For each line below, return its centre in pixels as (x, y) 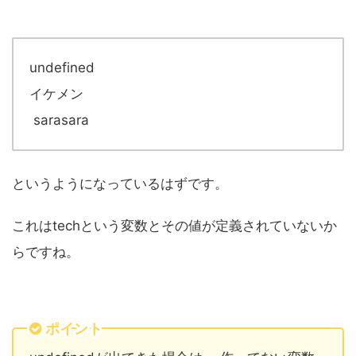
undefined (62, 68)
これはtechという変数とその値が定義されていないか (174, 226)
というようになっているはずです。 (120, 184)
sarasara (59, 120)
